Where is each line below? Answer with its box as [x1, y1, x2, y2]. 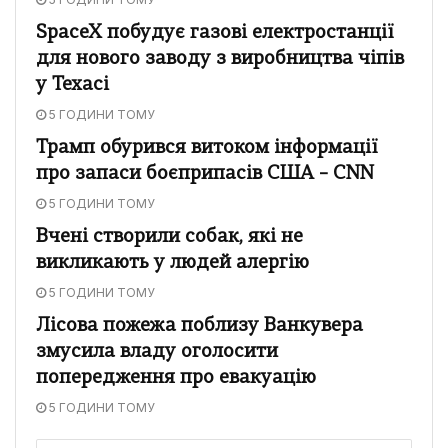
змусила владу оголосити [36, 342, 278, 362]
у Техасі [36, 75, 109, 95]
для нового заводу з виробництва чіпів [36, 49, 404, 69]
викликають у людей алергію [36, 253, 309, 273]
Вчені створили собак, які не [36, 227, 303, 247]
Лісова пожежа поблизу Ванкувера [36, 316, 363, 336]
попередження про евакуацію [36, 368, 316, 388]
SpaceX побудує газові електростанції [36, 23, 394, 43]
